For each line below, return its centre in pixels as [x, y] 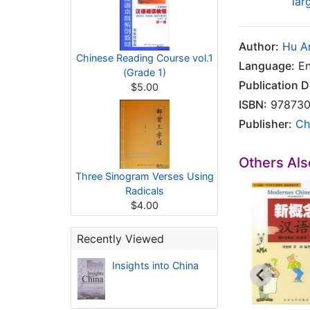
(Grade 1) [144, 72]
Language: [267, 66]
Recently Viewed [120, 239]
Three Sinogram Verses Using [144, 176]
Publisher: [265, 124]
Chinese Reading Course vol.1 [144, 58]
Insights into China [155, 265]
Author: [259, 46]
